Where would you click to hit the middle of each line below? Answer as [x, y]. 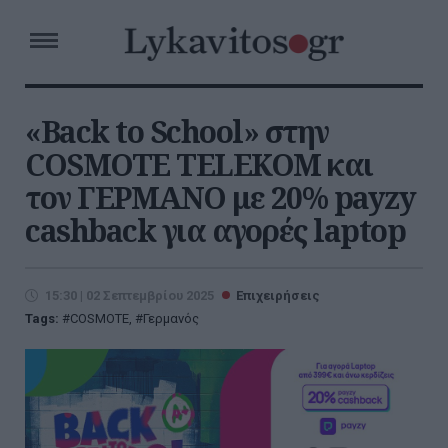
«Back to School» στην [177, 131]
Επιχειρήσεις [278, 295]
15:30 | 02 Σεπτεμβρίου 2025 [129, 295]
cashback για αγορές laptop [215, 230]
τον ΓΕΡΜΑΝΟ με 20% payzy [220, 197]
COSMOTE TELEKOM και [199, 164]
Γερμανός [171, 318]
